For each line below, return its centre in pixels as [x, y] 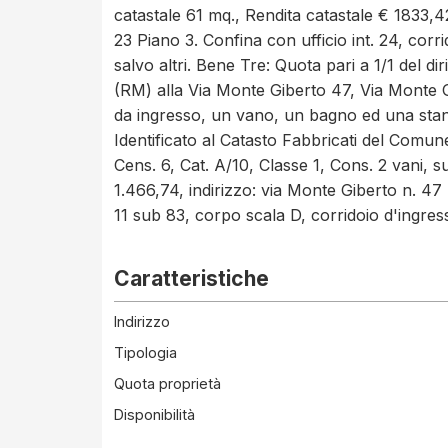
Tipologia [145, 352]
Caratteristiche [191, 278]
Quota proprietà [167, 383]
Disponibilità [154, 414]
